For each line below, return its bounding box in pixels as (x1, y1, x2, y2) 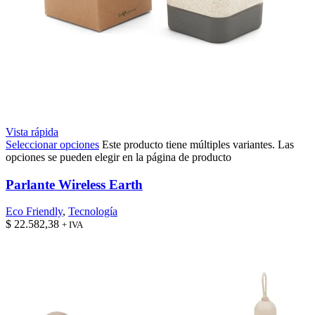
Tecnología (68, 205, 117, 218)
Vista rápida (6, 125, 58, 138)
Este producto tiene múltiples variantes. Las (102, 138, 294, 150)
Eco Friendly (6, 205, 63, 218)
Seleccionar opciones (6, 138, 99, 150)
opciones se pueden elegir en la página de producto (6, 150, 231, 163)
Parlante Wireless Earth (6, 176, 143, 192)
